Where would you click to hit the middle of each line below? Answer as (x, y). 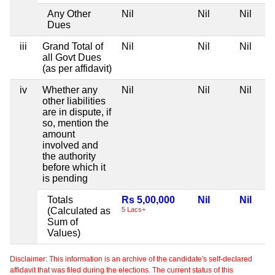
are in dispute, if (77, 112)
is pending (65, 178)
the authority (69, 156)
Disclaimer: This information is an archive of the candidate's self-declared (131, 259)
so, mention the (76, 123)
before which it (74, 167)
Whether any (70, 90)
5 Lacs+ (134, 209)
